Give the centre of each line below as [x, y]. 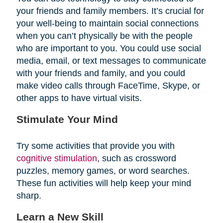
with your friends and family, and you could [101, 73]
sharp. [29, 195]
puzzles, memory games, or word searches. [103, 170]
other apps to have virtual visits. [79, 98]
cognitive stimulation [56, 158]
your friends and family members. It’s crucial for [110, 11]
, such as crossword [136, 158]
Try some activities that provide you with [95, 146]
